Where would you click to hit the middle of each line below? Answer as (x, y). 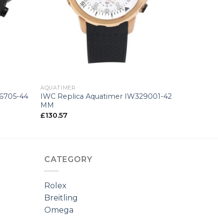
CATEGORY (68, 159)
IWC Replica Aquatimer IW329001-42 (106, 97)
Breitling (61, 198)
